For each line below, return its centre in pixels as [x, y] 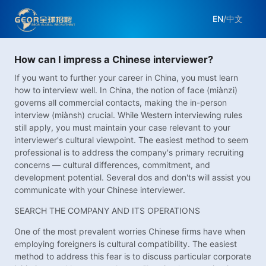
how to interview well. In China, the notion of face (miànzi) [126, 90]
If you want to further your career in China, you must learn [126, 78]
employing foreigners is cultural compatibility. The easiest [126, 244]
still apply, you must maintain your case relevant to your [122, 128]
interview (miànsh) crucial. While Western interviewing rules [128, 115]
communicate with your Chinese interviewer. [100, 190]
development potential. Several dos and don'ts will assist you [132, 178]
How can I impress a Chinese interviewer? [114, 59]
